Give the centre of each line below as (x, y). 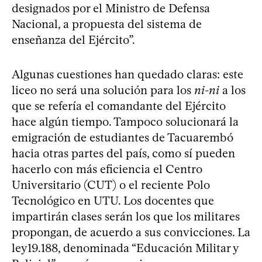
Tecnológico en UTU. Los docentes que (113, 201)
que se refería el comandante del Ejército (119, 106)
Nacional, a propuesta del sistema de (107, 24)
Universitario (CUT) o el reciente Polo (111, 185)
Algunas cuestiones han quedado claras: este (127, 74)
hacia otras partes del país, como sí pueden (123, 153)
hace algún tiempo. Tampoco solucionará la (125, 122)
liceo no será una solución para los (103, 90)
